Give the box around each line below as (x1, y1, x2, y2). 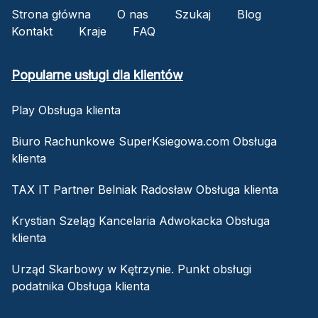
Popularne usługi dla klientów (11, 67, 183, 82)
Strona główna (11, 6, 91, 21)
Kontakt (11, 23, 53, 38)
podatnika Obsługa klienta (11, 278, 150, 293)
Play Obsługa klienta (11, 102, 121, 117)
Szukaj (175, 6, 211, 21)
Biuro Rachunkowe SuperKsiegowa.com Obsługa (11, 133, 277, 148)
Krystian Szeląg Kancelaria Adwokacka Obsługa (11, 213, 270, 228)
